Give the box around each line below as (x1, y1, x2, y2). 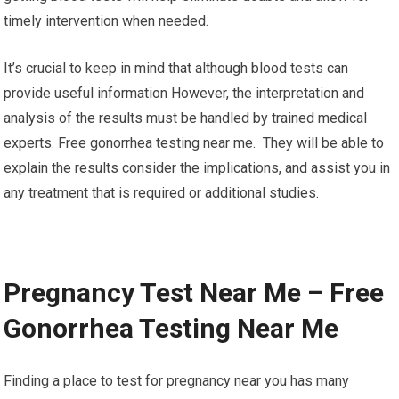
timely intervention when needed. (4, 12, 209, 30)
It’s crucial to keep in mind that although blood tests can (4, 60, 349, 77)
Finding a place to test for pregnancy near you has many (4, 372, 350, 390)
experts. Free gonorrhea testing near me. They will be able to (4, 134, 385, 152)
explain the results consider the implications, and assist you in (4, 159, 391, 177)
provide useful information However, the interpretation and (4, 85, 365, 102)
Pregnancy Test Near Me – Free (4, 277, 385, 309)
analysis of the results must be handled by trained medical (4, 110, 368, 127)
